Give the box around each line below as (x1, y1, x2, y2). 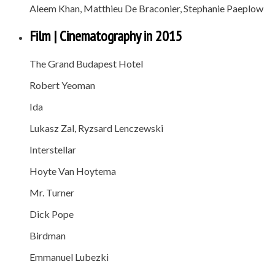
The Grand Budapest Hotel (29, 57, 143, 69)
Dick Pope (29, 207, 74, 220)
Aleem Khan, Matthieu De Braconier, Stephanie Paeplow (29, 2, 263, 15)
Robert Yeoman (29, 79, 95, 91)
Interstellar (29, 143, 76, 155)
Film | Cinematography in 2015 (29, 26, 182, 45)
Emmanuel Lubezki (29, 250, 109, 263)
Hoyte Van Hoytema (29, 165, 116, 177)
